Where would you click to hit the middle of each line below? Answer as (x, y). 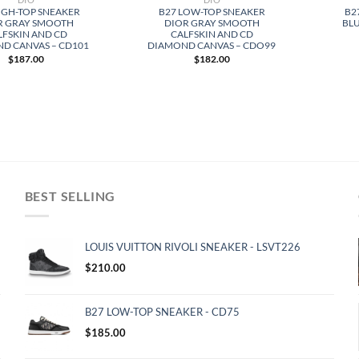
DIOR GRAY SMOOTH (212, 22)
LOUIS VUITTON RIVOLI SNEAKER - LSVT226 (192, 246)
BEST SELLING (70, 196)
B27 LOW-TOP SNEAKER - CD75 (162, 311)
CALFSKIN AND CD (212, 34)
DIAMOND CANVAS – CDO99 (212, 45)
